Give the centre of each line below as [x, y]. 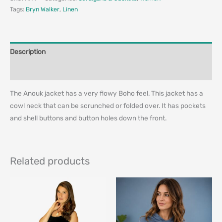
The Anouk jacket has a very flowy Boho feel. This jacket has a [107, 93]
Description [28, 51]
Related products [50, 161]
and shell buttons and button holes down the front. [88, 118]
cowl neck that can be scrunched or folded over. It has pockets [108, 105]
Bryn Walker [43, 9]
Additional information [44, 71]
